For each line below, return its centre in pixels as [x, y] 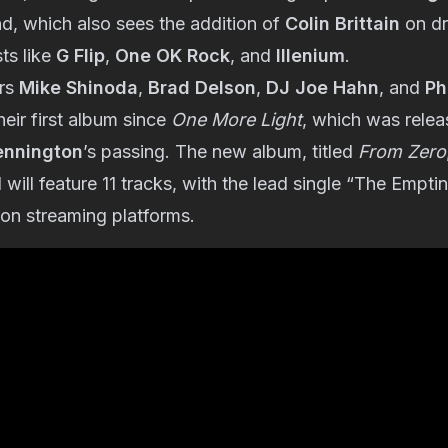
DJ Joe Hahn [322, 87]
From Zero [402, 151]
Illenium [310, 55]
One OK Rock [172, 55]
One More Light [236, 119]
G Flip [80, 55]
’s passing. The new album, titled [220, 151]
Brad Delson [202, 87]
